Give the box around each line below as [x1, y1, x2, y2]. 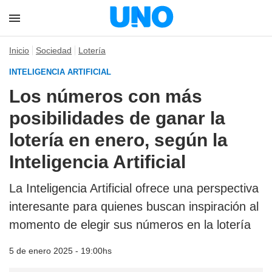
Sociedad [36, 46, 72, 55]
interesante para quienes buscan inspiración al [9, 200, 259, 213]
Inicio [9, 46, 29, 55]
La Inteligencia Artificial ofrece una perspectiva [9, 182, 259, 195]
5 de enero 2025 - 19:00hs [9, 246, 112, 256]
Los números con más [9, 86, 202, 106]
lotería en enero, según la [9, 130, 228, 150]
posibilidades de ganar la [9, 108, 225, 128]
